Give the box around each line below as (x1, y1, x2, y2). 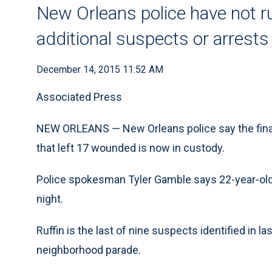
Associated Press (36, 90, 122, 103)
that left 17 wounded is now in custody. (36, 141, 225, 154)
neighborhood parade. (36, 243, 141, 256)
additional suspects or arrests (36, 28, 269, 49)
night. (36, 192, 63, 205)
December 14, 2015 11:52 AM (36, 64, 163, 75)
